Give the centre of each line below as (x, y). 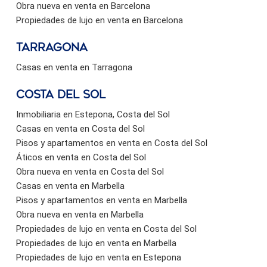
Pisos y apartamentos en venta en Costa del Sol (112, 143)
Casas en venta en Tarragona (74, 67)
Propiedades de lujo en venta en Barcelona (100, 20)
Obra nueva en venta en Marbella (80, 214)
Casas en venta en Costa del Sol (80, 128)
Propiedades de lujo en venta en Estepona (99, 257)
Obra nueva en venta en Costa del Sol (90, 171)
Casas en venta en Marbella (70, 186)
